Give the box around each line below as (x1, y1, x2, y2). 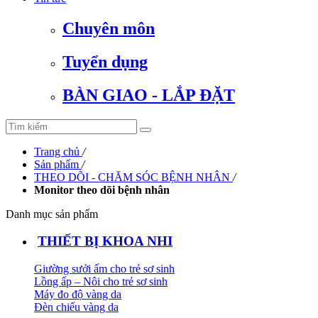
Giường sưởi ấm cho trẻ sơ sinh (34, 263, 175, 275)
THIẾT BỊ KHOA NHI (38, 234, 172, 249)
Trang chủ (34, 145, 79, 158)
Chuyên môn (62, 18, 155, 38)
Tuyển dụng (62, 52, 148, 71)
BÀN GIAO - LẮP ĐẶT (62, 85, 235, 104)
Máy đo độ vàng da (34, 288, 121, 301)
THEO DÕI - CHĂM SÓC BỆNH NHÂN (34, 170, 230, 183)
